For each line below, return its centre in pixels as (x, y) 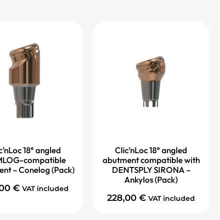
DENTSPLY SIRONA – (151, 170)
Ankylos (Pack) (151, 180)
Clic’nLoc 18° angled (151, 150)
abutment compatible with (151, 160)
